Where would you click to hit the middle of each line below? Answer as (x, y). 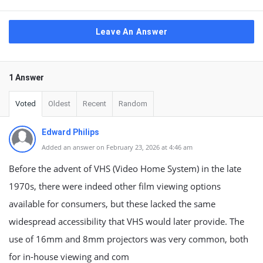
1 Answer (26, 77)
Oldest (59, 104)
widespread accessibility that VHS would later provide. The (127, 221)
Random (133, 104)
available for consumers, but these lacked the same (112, 204)
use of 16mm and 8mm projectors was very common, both (129, 239)
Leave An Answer (131, 32)
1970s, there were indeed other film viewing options (115, 186)
